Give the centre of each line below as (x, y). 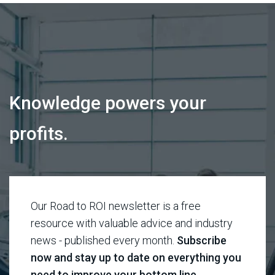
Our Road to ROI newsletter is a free (116, 206)
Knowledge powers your (108, 103)
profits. (39, 134)
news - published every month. (104, 241)
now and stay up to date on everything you (136, 258)
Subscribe (202, 241)
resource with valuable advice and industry (132, 223)
